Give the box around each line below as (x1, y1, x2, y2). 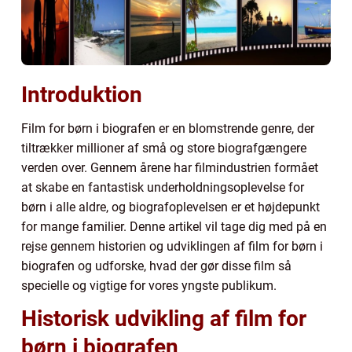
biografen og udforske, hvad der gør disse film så (21, 258, 291, 273)
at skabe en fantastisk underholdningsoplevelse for (21, 179, 304, 195)
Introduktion (21, 81, 142, 108)
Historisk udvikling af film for (21, 305, 306, 332)
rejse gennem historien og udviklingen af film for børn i (21, 238, 323, 254)
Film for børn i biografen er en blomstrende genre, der (21, 120, 314, 136)
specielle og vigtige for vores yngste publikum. (21, 277, 277, 293)
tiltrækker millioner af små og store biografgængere (21, 140, 306, 156)
